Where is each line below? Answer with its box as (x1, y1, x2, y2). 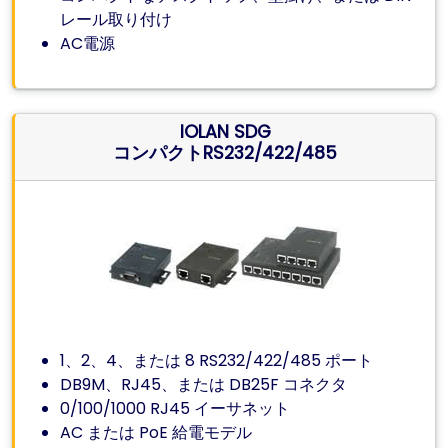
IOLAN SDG (179, 120, 271, 144)
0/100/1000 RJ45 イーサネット (60, 397, 291, 420)
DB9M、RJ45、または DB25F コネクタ (60, 373, 348, 396)
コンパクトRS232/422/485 (113, 141, 337, 165)
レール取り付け (60, 8, 173, 31)
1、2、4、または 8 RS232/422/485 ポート (60, 349, 374, 372)
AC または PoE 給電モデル (60, 421, 253, 444)
